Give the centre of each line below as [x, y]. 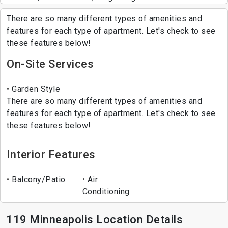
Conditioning [106, 191]
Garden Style [35, 89]
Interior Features [51, 154]
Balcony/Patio [37, 179]
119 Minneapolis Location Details [94, 219]
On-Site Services [50, 64]
